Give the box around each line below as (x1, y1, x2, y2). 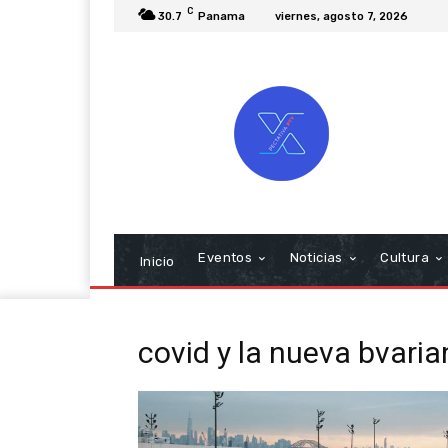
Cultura (380, 249, 430, 265)
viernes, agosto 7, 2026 (275, 9, 408, 23)
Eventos (198, 249, 253, 265)
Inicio (140, 253, 175, 269)
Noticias (289, 249, 343, 265)
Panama (198, 9, 245, 23)
